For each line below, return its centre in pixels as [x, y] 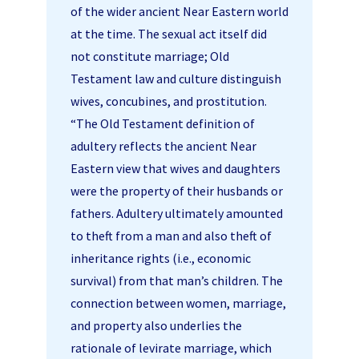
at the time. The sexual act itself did [169, 33]
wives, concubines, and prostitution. [169, 101]
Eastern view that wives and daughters [175, 168]
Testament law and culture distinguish [176, 78]
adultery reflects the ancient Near [163, 145]
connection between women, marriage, [178, 303]
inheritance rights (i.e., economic [161, 258]
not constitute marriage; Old [150, 56]
